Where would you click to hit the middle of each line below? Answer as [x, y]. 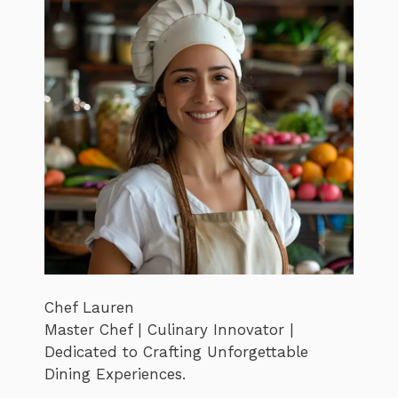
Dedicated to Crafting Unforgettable [176, 352]
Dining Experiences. [115, 374]
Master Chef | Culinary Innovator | [169, 330]
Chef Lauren [89, 308]
